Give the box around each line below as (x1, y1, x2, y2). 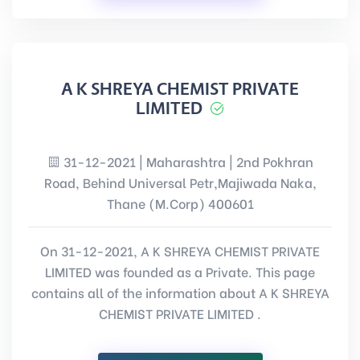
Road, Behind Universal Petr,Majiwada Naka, (43, 173, 317, 191)
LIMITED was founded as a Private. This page (45, 262, 315, 280)
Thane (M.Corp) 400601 (106, 194, 254, 212)
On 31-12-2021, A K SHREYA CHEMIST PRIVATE (40, 241, 320, 260)
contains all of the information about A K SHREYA (31, 283, 329, 301)
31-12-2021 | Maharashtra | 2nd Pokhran (59, 152, 313, 170)
